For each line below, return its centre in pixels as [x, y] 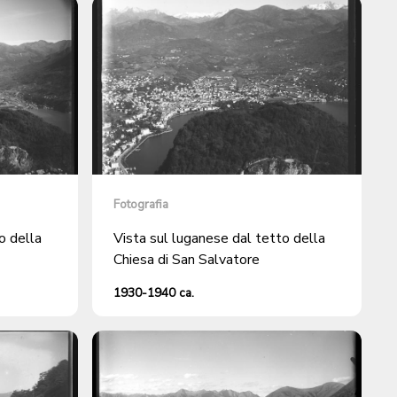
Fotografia [141, 205]
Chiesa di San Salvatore [187, 260]
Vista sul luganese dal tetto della [219, 239]
